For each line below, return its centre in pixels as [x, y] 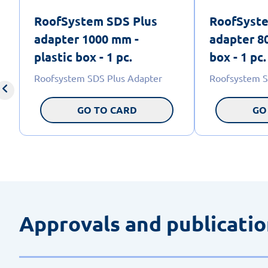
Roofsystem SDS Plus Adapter [98, 77]
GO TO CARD [107, 109]
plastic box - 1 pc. [83, 57]
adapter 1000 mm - [86, 39]
